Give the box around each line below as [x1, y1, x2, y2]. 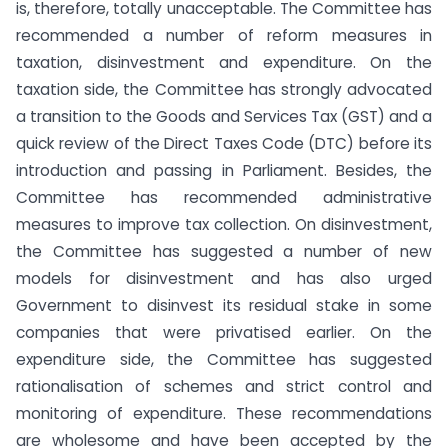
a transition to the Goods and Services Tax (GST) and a [16, 105, 432, 127]
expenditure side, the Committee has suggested [16, 348, 432, 370]
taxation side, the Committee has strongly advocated [16, 78, 432, 100]
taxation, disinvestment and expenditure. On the [16, 51, 432, 73]
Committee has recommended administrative [16, 186, 432, 208]
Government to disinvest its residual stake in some [16, 294, 432, 316]
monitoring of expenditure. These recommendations [16, 402, 432, 424]
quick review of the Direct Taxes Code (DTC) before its [16, 132, 432, 154]
